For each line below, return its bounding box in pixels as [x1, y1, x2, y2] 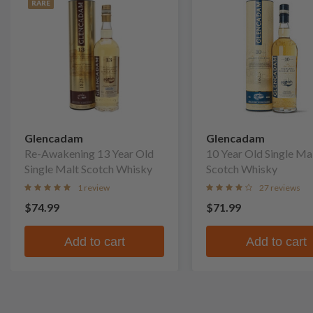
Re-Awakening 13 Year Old [24, 147, 154, 160]
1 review [78, 182, 110, 193]
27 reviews [259, 182, 300, 193]
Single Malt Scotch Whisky [24, 162, 152, 175]
